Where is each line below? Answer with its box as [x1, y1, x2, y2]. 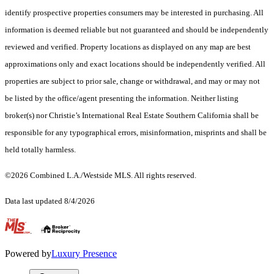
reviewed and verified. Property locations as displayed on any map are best [5, 42, 251, 52]
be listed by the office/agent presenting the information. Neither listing [5, 94, 239, 103]
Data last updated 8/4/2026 [5, 196, 95, 206]
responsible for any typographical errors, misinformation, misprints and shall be [5, 128, 267, 138]
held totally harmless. [5, 145, 78, 155]
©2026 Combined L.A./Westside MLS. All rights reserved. [5, 171, 196, 180]
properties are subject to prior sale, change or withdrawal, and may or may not [5, 76, 260, 86]
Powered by [5, 248, 51, 259]
